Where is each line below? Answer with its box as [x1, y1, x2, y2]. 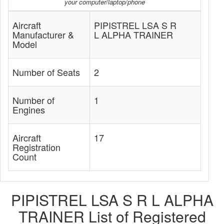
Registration [12, 140, 60, 153]
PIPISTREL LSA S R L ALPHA [10, 189, 213, 210]
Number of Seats [12, 65, 80, 78]
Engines [12, 103, 45, 116]
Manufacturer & [12, 28, 74, 41]
